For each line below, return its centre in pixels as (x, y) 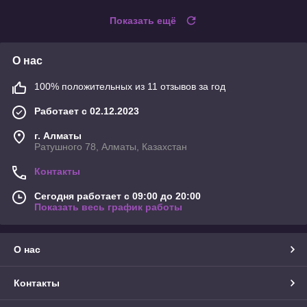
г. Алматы (58, 136)
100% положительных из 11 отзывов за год (130, 87)
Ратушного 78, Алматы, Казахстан (111, 147)
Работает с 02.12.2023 (87, 111)
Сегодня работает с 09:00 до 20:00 (118, 196)
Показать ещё (143, 21)
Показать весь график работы (108, 207)
